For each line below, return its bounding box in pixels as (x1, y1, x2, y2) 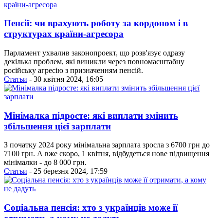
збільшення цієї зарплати (4, 121, 111, 131)
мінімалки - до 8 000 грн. (4, 158, 87, 167)
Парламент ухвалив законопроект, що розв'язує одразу (4, 48, 185, 57)
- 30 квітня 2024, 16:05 (27, 74, 103, 83)
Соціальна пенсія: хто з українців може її (4, 202, 178, 213)
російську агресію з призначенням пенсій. (4, 66, 143, 74)
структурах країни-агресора (4, 29, 124, 39)
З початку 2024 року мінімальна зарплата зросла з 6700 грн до (4, 141, 210, 149)
